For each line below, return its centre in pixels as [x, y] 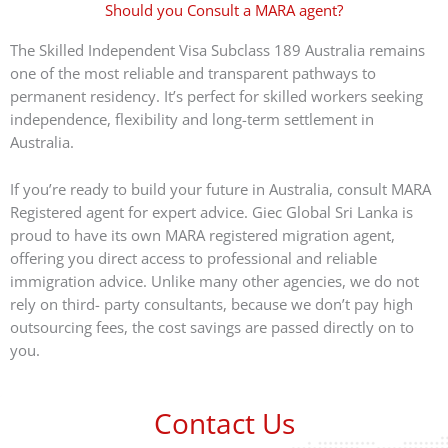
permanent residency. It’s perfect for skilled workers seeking [216, 96]
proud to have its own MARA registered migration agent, [202, 234]
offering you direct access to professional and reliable [193, 257]
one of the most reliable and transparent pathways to [193, 73]
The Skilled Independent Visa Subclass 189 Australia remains [217, 50]
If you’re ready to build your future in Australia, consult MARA [220, 188]
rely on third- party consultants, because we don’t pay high [211, 303]
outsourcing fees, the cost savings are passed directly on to [212, 326]
